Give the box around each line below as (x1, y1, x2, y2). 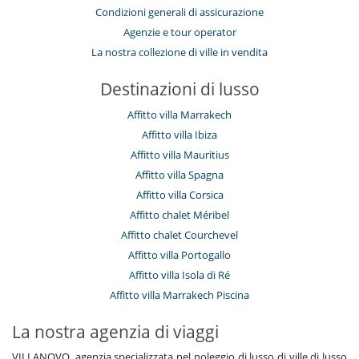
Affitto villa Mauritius (130, 147, 229, 163)
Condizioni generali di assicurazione (95, 5, 264, 20)
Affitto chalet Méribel (130, 208, 229, 223)
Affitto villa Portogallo (128, 248, 231, 263)
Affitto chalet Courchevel (121, 228, 238, 243)
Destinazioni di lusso (99, 78, 260, 101)
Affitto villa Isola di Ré (129, 268, 230, 283)
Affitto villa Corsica (135, 188, 224, 203)
